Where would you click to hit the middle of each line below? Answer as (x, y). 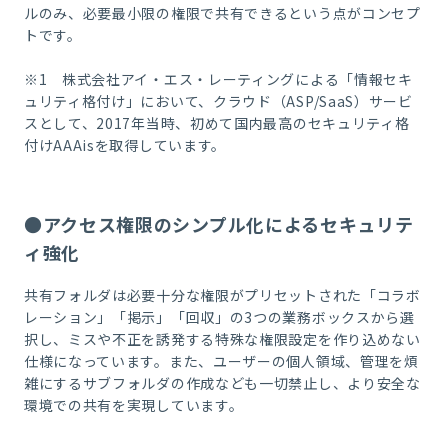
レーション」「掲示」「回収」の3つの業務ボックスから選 (219, 316)
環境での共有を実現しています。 (133, 404)
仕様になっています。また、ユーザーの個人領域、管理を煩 (221, 360)
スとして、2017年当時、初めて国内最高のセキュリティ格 (216, 122)
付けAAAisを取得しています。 (125, 144)
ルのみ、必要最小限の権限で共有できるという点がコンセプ (222, 12)
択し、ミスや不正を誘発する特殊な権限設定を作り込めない (222, 338)
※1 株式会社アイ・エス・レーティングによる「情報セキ (218, 78)
